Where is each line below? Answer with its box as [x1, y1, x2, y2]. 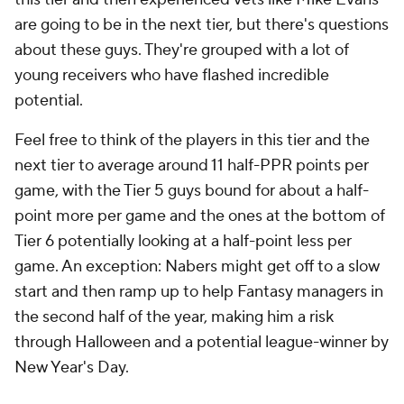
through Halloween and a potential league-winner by [14, 332, 389, 353]
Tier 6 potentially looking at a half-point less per [14, 231, 352, 252]
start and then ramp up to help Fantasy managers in [14, 281, 383, 302]
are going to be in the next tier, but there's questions [14, 14, 389, 35]
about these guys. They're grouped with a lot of [14, 40, 349, 60]
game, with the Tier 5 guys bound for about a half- [14, 180, 369, 201]
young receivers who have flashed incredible [14, 65, 329, 86]
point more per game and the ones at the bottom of [14, 206, 385, 226]
